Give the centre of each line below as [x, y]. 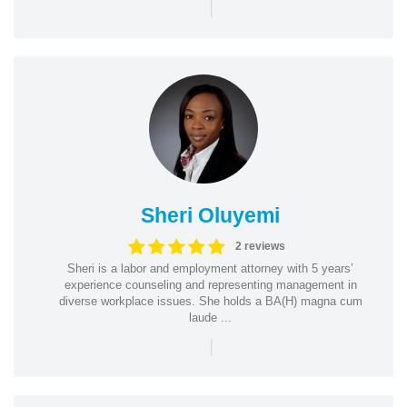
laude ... [210, 317]
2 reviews [260, 246]
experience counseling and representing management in [210, 284]
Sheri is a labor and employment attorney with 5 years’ [210, 268]
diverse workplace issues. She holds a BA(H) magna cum [210, 301]
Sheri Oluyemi [210, 215]
